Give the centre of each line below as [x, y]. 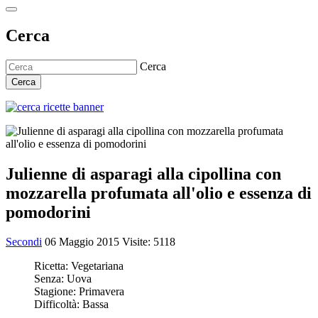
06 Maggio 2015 [83, 242]
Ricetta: [53, 266]
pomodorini [48, 212]
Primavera [102, 292]
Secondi [24, 242]
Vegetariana [97, 266]
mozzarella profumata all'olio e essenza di [159, 193]
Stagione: [56, 292]
